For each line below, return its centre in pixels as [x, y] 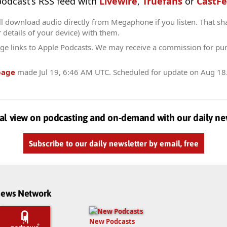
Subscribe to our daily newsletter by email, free [113, 143]
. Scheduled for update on [155, 72]
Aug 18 [213, 72]
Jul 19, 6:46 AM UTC [74, 72]
